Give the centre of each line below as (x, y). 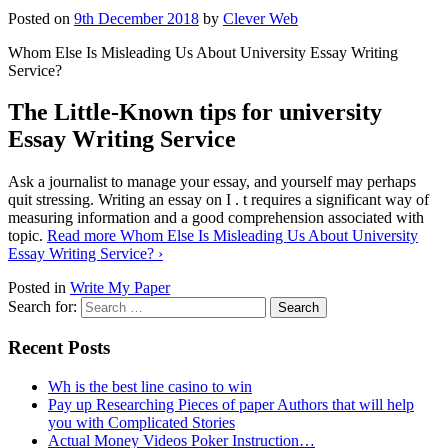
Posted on (41, 18)
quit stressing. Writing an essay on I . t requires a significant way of (218, 200)
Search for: (42, 307)
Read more (83, 236)
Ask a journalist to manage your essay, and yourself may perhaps (212, 182)
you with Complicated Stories (141, 422)
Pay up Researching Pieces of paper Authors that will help (231, 404)
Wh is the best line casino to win (150, 386)
